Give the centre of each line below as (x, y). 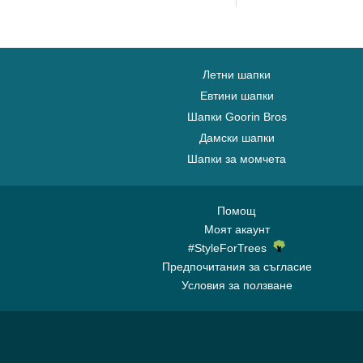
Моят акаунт (237, 229)
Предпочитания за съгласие (237, 267)
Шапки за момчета (237, 159)
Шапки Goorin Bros (237, 117)
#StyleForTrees (231, 248)
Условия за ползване (237, 285)
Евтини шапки (237, 96)
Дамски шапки (237, 138)
